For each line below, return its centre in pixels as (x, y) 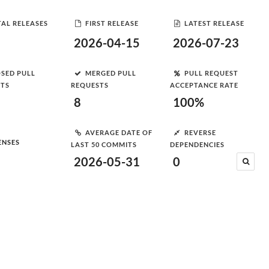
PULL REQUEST (211, 73)
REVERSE (200, 132)
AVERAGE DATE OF (119, 132)
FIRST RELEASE (112, 23)
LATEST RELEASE (214, 23)
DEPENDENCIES (197, 144)
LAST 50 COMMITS (104, 144)
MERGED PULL (111, 73)
